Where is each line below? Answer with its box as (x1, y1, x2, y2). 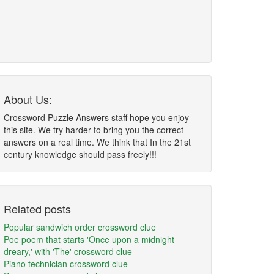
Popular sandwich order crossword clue (4, 221, 156, 233)
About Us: (4, 91, 52, 107)
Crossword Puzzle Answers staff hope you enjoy (4, 111, 189, 124)
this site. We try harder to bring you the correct (4, 124, 183, 136)
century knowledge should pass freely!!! (4, 148, 157, 160)
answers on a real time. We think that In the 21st (4, 136, 191, 148)
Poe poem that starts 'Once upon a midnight (4, 233, 174, 245)
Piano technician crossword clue (4, 257, 128, 270)
